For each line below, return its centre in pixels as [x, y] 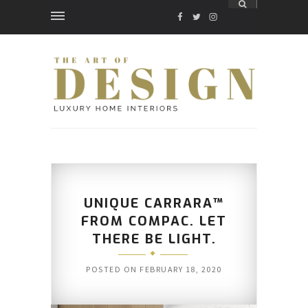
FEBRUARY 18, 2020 [181, 269]
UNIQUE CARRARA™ [154, 203]
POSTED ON [113, 269]
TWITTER [214, 16]
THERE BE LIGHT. [154, 239]
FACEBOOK [200, 16]
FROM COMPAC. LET [154, 221]
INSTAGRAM [236, 16]
